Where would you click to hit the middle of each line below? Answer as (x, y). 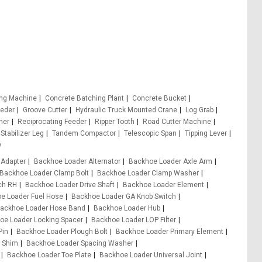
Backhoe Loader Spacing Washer (80, 243)
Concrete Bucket (160, 98)
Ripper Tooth (115, 122)
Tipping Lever (206, 133)
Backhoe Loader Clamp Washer (148, 173)
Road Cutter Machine (177, 122)
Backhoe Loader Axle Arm (171, 161)
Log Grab (199, 110)
